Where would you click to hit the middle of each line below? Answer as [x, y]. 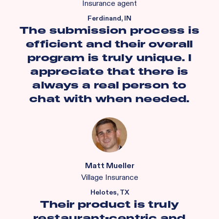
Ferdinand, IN [109, 18]
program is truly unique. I [109, 58]
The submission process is [109, 30]
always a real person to [109, 85]
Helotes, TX [109, 192]
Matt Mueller [109, 166]
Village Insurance [109, 178]
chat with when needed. [109, 99]
